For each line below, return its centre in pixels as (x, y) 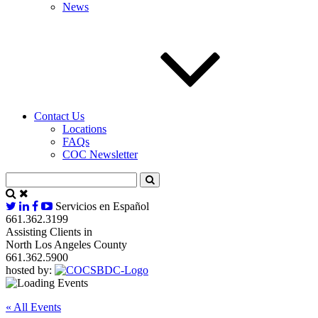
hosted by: (29, 270)
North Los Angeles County (66, 244)
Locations (84, 128)
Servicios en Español (102, 206)
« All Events (33, 307)
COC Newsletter (100, 154)
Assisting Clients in (49, 231)
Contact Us (59, 116)
